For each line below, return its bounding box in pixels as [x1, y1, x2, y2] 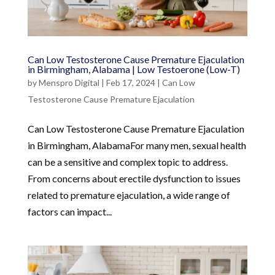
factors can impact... [27, 205, 112, 217]
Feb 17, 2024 [106, 77, 155, 88]
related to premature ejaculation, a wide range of [27, 188, 230, 201]
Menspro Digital [38, 77, 99, 88]
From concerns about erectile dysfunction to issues [27, 172, 241, 184]
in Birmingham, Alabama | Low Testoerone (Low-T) [27, 63, 240, 75]
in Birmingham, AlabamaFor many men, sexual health [27, 139, 246, 151]
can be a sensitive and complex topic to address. [27, 155, 228, 168]
